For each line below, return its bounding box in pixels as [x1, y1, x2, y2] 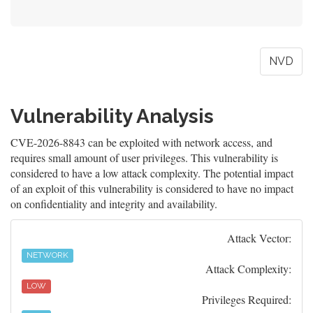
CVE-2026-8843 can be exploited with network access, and [10, 135, 272, 150]
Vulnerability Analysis [10, 105, 214, 128]
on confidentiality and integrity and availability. [10, 196, 217, 211]
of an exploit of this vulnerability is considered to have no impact [10, 181, 293, 196]
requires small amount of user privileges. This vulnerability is [10, 150, 278, 165]
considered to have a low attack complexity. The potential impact [10, 166, 293, 180]
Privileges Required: [202, 292, 291, 307]
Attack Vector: [227, 231, 291, 245]
